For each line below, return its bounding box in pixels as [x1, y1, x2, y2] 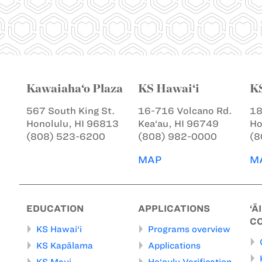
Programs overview [148, 224, 230, 234]
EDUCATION [26, 203, 84, 213]
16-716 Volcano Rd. [138, 105, 232, 116]
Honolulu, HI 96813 [26, 118, 119, 129]
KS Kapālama [36, 240, 93, 250]
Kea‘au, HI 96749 [138, 118, 219, 129]
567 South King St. [26, 105, 115, 116]
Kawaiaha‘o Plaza [26, 81, 123, 95]
